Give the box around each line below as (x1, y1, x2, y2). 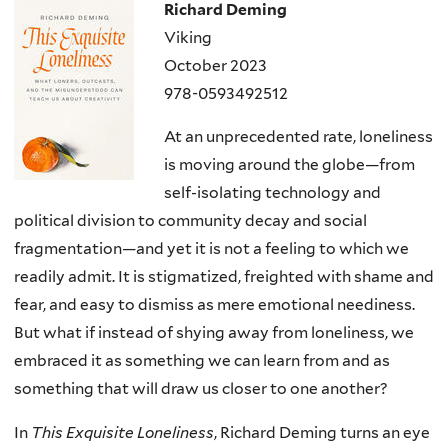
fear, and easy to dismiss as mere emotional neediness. (14, 295, 415, 315)
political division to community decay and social (14, 211, 367, 231)
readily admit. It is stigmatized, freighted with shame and (14, 267, 434, 287)
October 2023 (164, 56, 267, 76)
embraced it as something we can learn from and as (14, 351, 390, 371)
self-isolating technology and (164, 183, 381, 203)
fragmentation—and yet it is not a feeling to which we (14, 239, 409, 259)
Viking (164, 28, 212, 48)
